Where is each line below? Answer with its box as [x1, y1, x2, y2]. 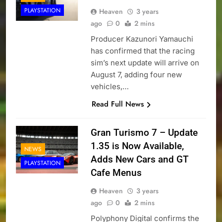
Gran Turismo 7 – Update [90, 127, 198, 139]
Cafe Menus [90, 167, 142, 179]
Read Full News [91, 99, 144, 110]
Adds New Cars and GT [90, 154, 189, 166]
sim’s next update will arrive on [90, 58, 199, 68]
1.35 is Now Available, [90, 140, 184, 152]
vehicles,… [90, 82, 129, 92]
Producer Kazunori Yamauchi [90, 34, 193, 44]
